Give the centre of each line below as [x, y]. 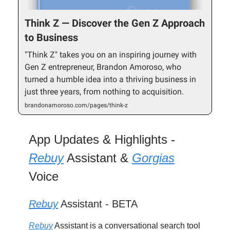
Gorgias [153, 158]
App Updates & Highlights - [102, 139]
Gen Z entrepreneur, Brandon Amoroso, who [103, 67]
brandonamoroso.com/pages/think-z [76, 105]
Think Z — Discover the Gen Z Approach [115, 23]
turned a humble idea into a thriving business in [110, 79]
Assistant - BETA [98, 204]
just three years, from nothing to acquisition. [104, 91]
